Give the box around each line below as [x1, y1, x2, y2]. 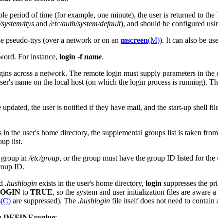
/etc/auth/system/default [49, 19, 121, 28]
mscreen [121, 36, 148, 44]
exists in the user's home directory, [37, 179, 145, 187]
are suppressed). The [11, 196, 78, 205]
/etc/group [29, 153, 59, 162]
